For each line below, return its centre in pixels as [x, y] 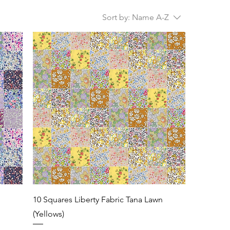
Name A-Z [150, 17]
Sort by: [116, 17]
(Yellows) [49, 214]
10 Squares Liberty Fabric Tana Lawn [98, 199]
